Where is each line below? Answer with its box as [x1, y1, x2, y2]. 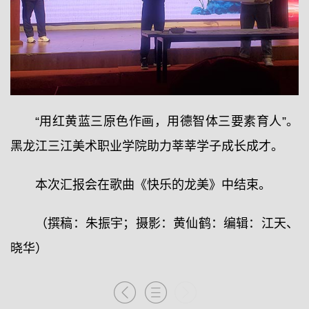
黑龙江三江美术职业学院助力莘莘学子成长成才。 [10, 139, 283, 153]
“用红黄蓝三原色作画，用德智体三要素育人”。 [35, 114, 299, 128]
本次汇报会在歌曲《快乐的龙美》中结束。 [35, 177, 271, 192]
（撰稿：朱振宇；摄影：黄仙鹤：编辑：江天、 [35, 216, 299, 230]
